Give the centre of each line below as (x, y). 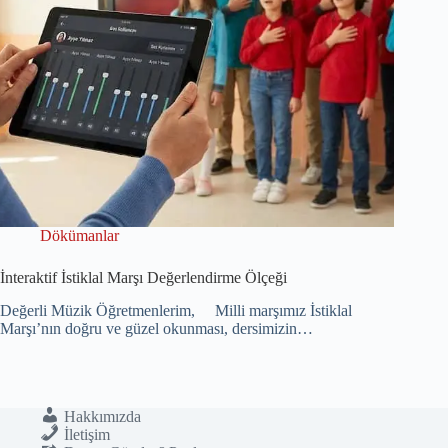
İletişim (86, 434)
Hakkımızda (102, 416)
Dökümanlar (79, 236)
